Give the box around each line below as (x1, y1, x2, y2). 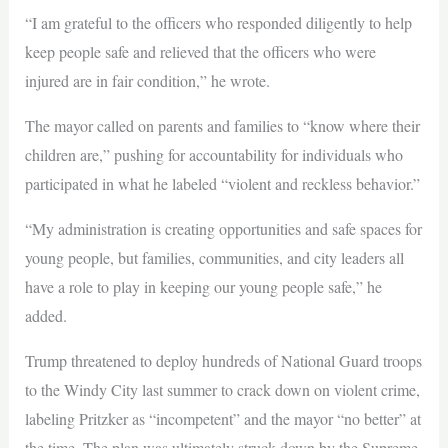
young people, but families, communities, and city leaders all (24, 247, 404, 269)
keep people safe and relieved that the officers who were (24, 41, 376, 63)
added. (24, 305, 67, 327)
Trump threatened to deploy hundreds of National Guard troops (24, 350, 422, 372)
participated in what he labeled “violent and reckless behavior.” (24, 173, 420, 195)
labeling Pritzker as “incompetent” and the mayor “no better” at (24, 408, 421, 430)
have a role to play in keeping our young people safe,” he (24, 276, 382, 298)
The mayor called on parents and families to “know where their (24, 115, 420, 137)
